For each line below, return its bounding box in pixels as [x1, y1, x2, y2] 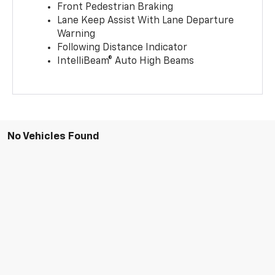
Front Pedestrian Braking [57, 2, 174, 12]
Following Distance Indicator [57, 42, 188, 53]
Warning [57, 29, 96, 39]
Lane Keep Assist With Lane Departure [57, 15, 234, 26]
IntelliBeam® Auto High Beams [57, 56, 195, 66]
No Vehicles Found [7, 131, 99, 142]
